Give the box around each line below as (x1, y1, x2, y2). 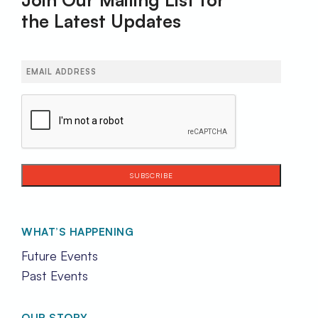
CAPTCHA (21, 94, 74, 109)
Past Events (21, 267, 88, 283)
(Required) (23, 79, 65, 92)
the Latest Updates (21, 9, 181, 32)
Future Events (21, 247, 98, 263)
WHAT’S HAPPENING (21, 224, 133, 238)
